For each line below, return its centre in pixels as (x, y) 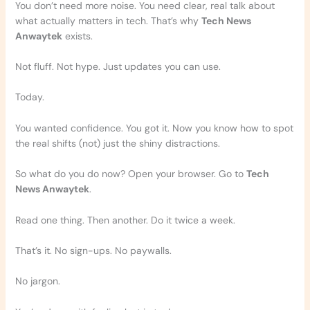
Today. (29, 97)
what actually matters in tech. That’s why (108, 20)
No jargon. (37, 281)
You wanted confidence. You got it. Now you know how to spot (154, 128)
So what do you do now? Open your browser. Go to (130, 174)
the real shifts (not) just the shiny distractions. (117, 143)
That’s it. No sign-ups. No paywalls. (93, 251)
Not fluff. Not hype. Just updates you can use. (118, 67)
